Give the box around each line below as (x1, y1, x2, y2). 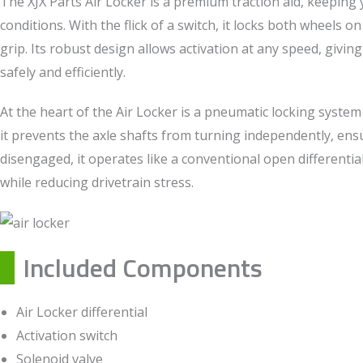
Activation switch (16, 326, 117, 344)
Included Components (23, 247, 263, 287)
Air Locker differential (16, 302, 147, 321)
